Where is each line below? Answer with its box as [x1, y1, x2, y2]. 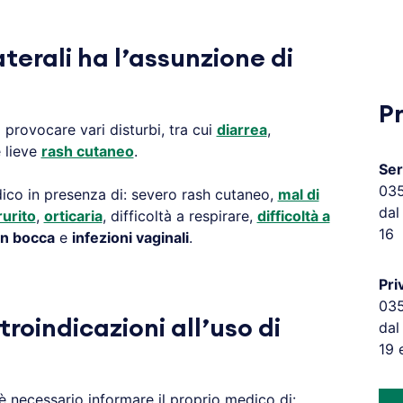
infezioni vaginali [71, 228, 189, 246]
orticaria [43, 207, 103, 225]
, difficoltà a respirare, [102, 207, 257, 225]
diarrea [216, 121, 267, 139]
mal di [277, 185, 319, 203]
